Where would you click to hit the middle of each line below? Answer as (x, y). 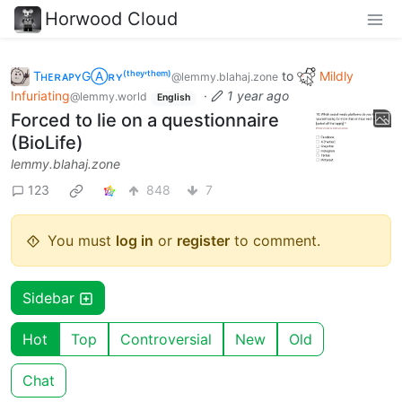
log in (135, 240)
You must (82, 240)
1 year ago (258, 96)
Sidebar (51, 297)
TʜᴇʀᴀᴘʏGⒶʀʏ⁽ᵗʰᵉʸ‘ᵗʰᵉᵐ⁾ (102, 75)
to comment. (275, 240)
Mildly (336, 75)
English (173, 98)
